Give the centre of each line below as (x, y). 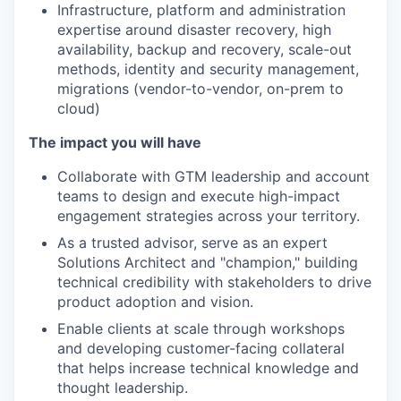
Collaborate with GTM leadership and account (213, 176)
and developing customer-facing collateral (201, 348)
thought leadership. (123, 388)
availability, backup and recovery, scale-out (205, 49)
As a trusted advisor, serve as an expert (192, 243)
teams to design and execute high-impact (199, 196)
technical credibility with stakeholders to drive (214, 282)
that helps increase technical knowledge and (208, 368)
